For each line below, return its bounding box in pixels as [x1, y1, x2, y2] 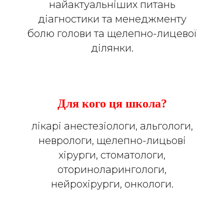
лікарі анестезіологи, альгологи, [31, 119, 193, 132]
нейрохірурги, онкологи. [50, 177, 173, 190]
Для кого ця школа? [57, 96, 167, 110]
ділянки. [90, 41, 133, 54]
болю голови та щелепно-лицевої [27, 27, 197, 39]
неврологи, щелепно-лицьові [38, 134, 186, 146]
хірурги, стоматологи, [58, 148, 165, 161]
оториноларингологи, [57, 163, 166, 175]
